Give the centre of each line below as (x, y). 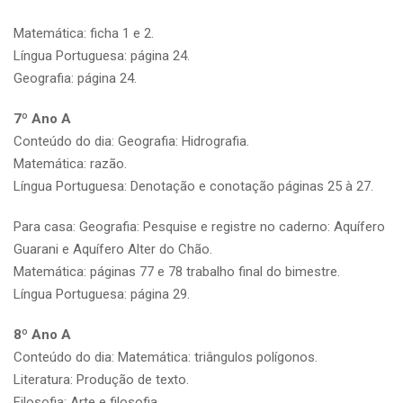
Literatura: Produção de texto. (101, 379)
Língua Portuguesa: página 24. (102, 55)
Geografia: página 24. (75, 78)
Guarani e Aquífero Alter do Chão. (113, 249)
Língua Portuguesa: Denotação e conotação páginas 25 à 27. (193, 186)
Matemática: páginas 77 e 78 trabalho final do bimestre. (177, 271)
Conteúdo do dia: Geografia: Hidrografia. (131, 141)
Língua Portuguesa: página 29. (102, 294)
